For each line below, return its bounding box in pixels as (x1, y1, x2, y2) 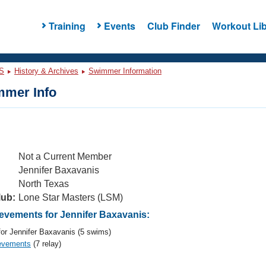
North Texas (18, 179, 69, 189)
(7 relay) (31, 239, 61, 248)
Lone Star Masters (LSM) (18, 192, 123, 202)
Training (48, 18, 85, 33)
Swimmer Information (88, 66, 161, 75)
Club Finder (147, 18, 200, 33)
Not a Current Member (18, 151, 112, 161)
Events (103, 18, 135, 33)
